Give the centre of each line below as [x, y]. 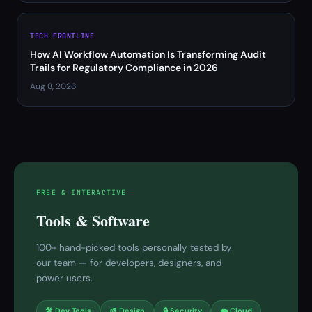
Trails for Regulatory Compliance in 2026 [124, 68]
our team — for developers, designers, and [129, 263]
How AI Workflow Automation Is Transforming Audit [148, 54]
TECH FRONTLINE [62, 36]
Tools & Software [93, 220]
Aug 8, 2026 [53, 86]
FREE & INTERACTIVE [81, 193]
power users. [64, 278]
